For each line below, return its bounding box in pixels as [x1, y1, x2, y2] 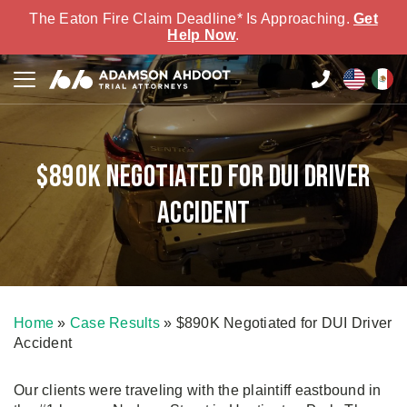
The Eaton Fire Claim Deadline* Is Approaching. [29, 11, 353, 26]
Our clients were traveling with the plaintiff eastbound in [14, 382, 382, 398]
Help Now [167, 27, 236, 43]
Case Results [69, 315, 160, 331]
